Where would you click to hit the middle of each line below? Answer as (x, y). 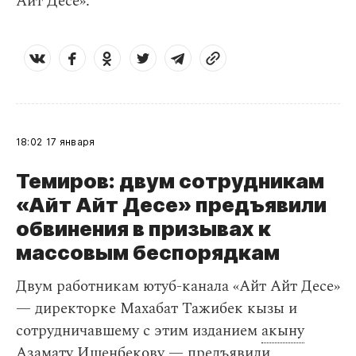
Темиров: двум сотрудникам (170, 181)
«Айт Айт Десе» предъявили (171, 205)
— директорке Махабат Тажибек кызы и (157, 309)
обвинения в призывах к (143, 229)
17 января (71, 142)
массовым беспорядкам (148, 253)
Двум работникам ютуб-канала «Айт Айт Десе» (178, 287)
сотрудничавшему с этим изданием (139, 331)
